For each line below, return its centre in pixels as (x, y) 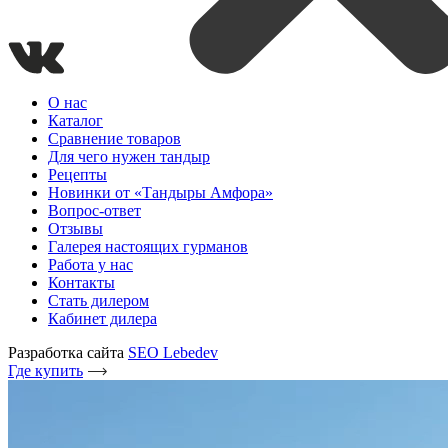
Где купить (45, 370)
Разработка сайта (68, 352)
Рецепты (77, 174)
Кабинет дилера (102, 318)
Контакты (81, 282)
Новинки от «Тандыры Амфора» (160, 192)
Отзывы (75, 228)
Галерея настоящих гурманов (148, 246)
